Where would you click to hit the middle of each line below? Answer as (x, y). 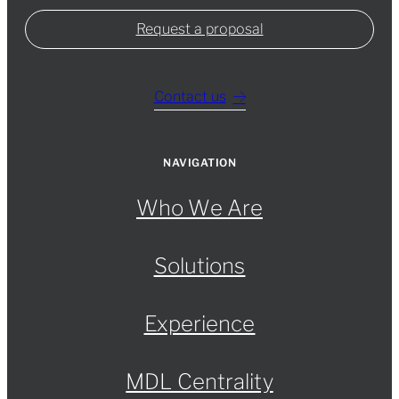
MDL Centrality (199, 382)
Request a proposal (199, 29)
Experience (199, 324)
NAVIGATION (199, 163)
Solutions (199, 266)
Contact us (190, 97)
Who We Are (199, 208)
